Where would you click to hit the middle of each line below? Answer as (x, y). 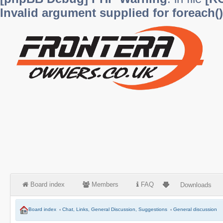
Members (104, 184)
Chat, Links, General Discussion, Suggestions (115, 209)
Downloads (196, 185)
